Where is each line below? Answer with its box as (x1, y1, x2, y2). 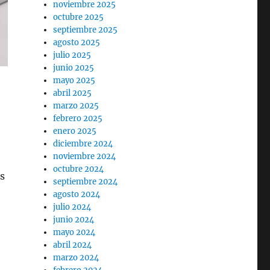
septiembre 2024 (53, 177, 118, 187)
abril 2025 (53, 88, 92, 98)
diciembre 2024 (53, 139, 113, 149)
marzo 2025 (53, 101, 99, 111)
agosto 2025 (53, 37, 101, 48)
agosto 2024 (53, 189, 101, 199)
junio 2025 (53, 63, 95, 73)
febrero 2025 (53, 113, 103, 124)
